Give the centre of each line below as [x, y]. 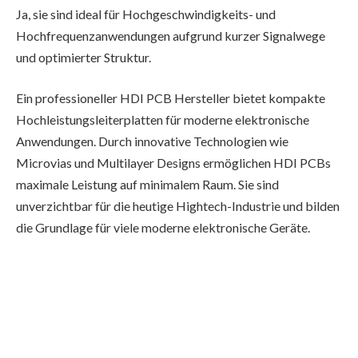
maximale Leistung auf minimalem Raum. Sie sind [147, 185]
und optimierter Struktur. [84, 57]
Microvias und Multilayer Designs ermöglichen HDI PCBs [173, 163]
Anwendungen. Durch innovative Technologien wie [152, 141]
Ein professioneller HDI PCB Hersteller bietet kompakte [171, 98]
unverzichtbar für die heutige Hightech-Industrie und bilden [178, 206]
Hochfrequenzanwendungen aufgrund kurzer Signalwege [171, 35]
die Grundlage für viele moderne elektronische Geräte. [163, 228]
